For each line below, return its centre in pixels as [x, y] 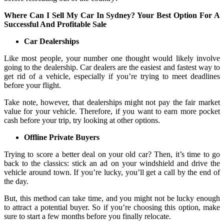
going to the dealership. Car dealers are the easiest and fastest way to [112, 67]
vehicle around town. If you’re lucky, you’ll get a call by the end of [112, 172]
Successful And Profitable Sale [55, 24]
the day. [17, 181]
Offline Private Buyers [62, 137]
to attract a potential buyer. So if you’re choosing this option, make [112, 207]
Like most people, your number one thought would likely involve [112, 58]
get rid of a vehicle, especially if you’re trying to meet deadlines [112, 76]
